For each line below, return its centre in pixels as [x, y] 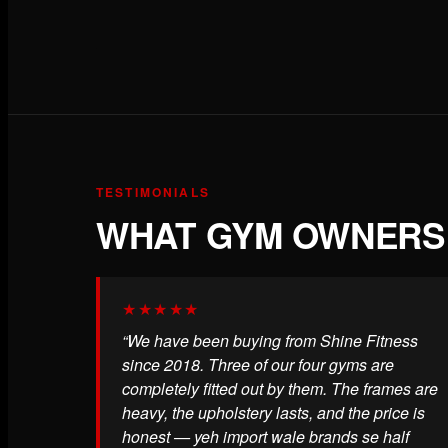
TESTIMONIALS [153, 192]
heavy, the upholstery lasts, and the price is [273, 412]
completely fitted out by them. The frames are [280, 388]
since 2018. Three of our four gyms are [258, 364]
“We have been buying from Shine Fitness [270, 340]
